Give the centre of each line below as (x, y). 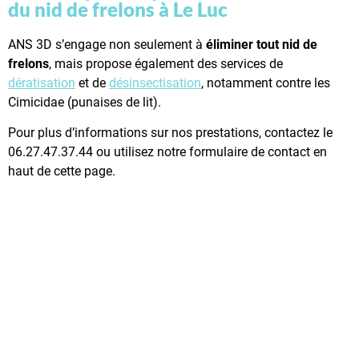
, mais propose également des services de (166, 63)
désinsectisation (155, 83)
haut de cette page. (62, 171)
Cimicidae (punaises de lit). (85, 102)
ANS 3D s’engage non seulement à (107, 44)
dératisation (42, 83)
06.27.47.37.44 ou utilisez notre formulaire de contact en (167, 152)
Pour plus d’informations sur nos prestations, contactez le (170, 133)
